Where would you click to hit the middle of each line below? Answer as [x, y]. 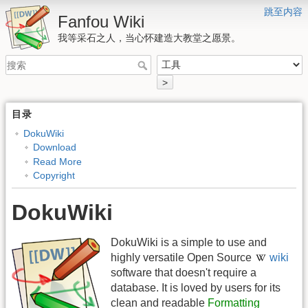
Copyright [54, 176]
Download [54, 147]
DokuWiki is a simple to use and [189, 243]
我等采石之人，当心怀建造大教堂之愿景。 [149, 38]
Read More [57, 161]
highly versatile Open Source [183, 258]
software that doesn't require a [184, 273]
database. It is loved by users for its [196, 288]
